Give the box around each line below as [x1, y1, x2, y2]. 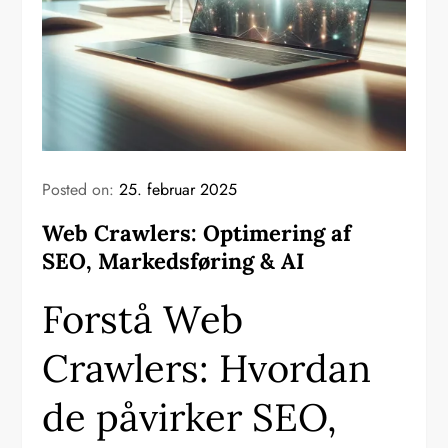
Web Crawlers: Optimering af [42, 219, 352, 248]
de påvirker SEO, [42, 393, 338, 442]
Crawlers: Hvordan [42, 344, 372, 393]
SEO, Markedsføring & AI [42, 247, 306, 276]
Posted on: [42, 178, 120, 202]
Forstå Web [42, 295, 244, 344]
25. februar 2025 [119, 178, 238, 202]
